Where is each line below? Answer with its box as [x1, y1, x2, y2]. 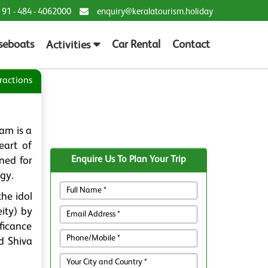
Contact [172, 39, 210, 50]
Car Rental [112, 39, 160, 50]
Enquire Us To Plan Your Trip [71, 155, 186, 165]
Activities [46, 39, 90, 51]
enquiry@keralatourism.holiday [97, 7, 213, 16]
